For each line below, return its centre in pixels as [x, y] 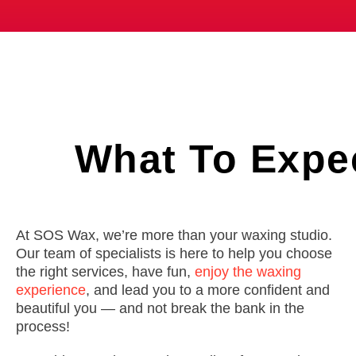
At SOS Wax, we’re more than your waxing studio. [174, 235]
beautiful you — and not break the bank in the [160, 308]
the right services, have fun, [105, 272]
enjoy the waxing [248, 272]
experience [51, 290]
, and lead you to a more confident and [208, 290]
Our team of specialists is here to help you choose [174, 253]
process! [43, 327]
